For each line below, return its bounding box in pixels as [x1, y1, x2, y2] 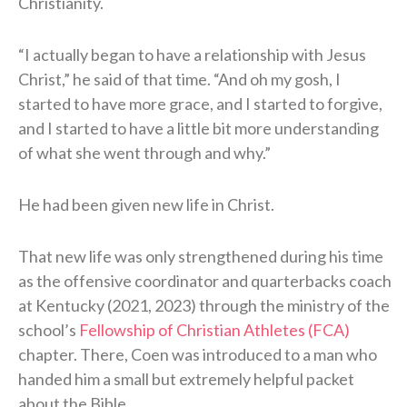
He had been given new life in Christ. [18, 194, 274, 214]
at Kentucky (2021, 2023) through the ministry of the [18, 294, 390, 315]
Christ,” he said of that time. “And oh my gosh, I [18, 68, 341, 89]
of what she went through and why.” [18, 142, 271, 163]
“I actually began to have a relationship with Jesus [18, 44, 366, 65]
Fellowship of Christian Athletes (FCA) [79, 319, 350, 340]
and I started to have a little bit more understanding [18, 117, 379, 138]
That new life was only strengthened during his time [18, 245, 383, 266]
